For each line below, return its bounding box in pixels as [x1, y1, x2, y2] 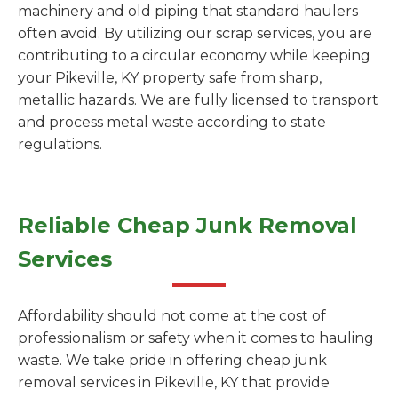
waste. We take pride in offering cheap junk [18, 352, 327, 369]
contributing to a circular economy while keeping [18, 47, 370, 64]
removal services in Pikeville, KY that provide [18, 374, 330, 391]
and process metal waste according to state [18, 114, 326, 131]
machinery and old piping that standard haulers [18, 3, 358, 20]
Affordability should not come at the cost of [18, 307, 326, 324]
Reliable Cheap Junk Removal [18, 212, 357, 238]
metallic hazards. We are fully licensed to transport [18, 92, 378, 108]
